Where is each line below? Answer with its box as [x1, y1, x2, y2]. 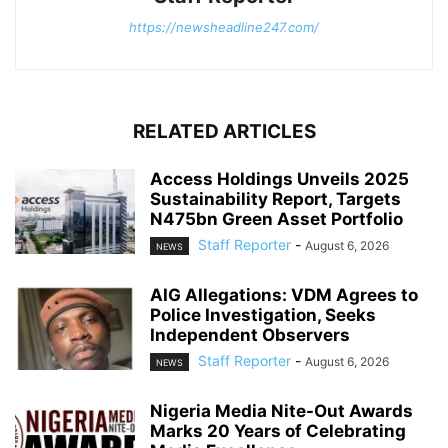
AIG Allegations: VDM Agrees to [150, 284, 418, 305]
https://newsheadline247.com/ [129, 18, 319, 35]
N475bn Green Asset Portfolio [150, 208, 403, 229]
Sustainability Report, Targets [150, 188, 401, 209]
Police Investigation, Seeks [150, 304, 376, 325]
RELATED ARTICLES [132, 119, 316, 143]
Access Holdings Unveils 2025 [150, 168, 409, 189]
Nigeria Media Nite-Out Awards [150, 401, 413, 422]
